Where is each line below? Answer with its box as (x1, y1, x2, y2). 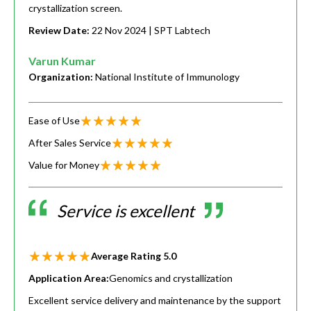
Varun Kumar (28, 54, 96, 68)
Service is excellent (57, 201, 194, 221)
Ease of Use (28, 115, 80, 127)
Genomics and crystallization (109, 272, 233, 285)
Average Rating (91, 250, 163, 262)
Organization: (28, 71, 95, 83)
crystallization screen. (28, 2, 122, 15)
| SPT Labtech (149, 24, 210, 37)
